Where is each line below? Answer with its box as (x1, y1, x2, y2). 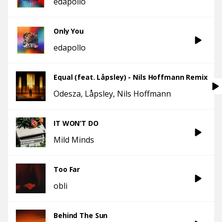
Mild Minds (54, 134, 94, 145)
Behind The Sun (54, 211, 108, 220)
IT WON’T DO (54, 118, 99, 128)
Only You (54, 26, 84, 36)
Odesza (54, 88, 81, 99)
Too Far (54, 165, 80, 174)
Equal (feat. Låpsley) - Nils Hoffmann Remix (54, 72, 208, 82)
